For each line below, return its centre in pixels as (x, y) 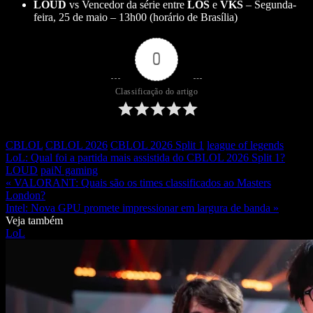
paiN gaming (69, 170)
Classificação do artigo (156, 92)
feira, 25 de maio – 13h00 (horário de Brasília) (136, 17)
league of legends (245, 145)
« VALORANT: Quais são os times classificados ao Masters (138, 183)
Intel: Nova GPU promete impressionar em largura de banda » (142, 208)
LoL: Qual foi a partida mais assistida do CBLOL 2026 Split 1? (145, 158)
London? (26, 196)
